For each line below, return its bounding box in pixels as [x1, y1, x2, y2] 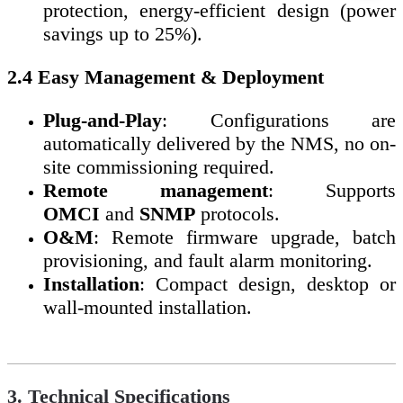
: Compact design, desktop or [139, 273, 396, 296]
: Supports [268, 179, 396, 202]
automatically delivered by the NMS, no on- [43, 132, 396, 156]
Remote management [43, 179, 268, 202]
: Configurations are [162, 109, 396, 132]
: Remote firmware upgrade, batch [94, 226, 396, 249]
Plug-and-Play [43, 109, 162, 132]
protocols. [195, 202, 280, 226]
